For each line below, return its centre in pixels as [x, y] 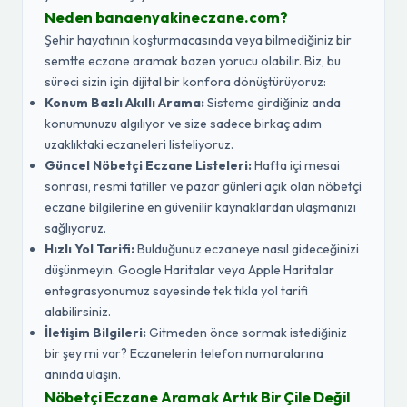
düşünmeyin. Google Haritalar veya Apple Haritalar [189, 270]
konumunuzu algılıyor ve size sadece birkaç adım [183, 124]
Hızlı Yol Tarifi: [89, 249]
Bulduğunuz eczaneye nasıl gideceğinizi [247, 249]
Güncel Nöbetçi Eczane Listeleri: [148, 165]
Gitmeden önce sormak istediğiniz [247, 333]
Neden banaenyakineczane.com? [166, 17]
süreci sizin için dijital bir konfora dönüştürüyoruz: [185, 82]
